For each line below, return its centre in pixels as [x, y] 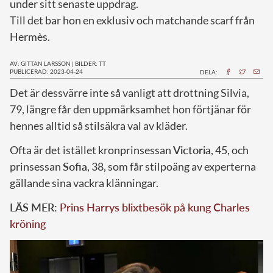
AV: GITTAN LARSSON [40, 63]
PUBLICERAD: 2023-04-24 [46, 71]
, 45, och [230, 150]
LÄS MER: [35, 207]
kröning [28, 223]
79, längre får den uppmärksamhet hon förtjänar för [130, 109]
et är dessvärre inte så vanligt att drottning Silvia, [134, 92]
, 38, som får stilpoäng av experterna [172, 166]
